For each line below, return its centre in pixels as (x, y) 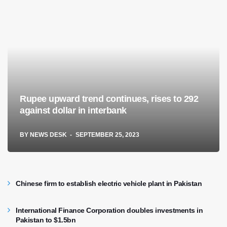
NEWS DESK (48, 135)
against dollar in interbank (73, 111)
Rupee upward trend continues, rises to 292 (109, 99)
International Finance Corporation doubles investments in (109, 211)
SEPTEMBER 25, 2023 (107, 135)
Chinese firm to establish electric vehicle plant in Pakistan (109, 184)
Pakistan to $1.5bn (46, 220)
